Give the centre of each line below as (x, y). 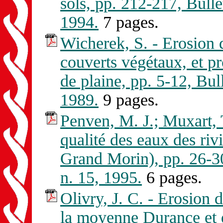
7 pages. (129, 22)
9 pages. (129, 100)
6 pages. (172, 178)
